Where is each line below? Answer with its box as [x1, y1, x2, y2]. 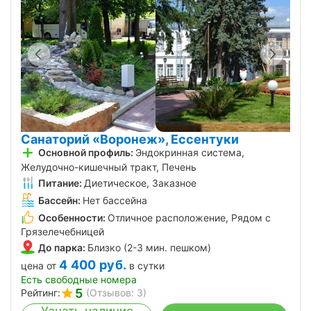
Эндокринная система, [135, 146, 244, 159]
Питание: [38, 176, 82, 189]
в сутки [129, 260, 165, 272]
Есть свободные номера [21, 274, 137, 286]
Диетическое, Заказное [84, 176, 196, 189]
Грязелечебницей [21, 226, 104, 238]
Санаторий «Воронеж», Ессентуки [21, 132, 239, 147]
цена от [21, 260, 56, 272]
